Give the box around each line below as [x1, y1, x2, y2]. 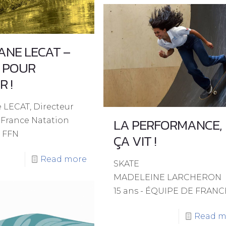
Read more [40, 154, 87, 164]
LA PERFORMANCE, [114, 115, 222, 136]
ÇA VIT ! [114, 131, 157, 152]
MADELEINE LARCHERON [114, 173, 222, 183]
